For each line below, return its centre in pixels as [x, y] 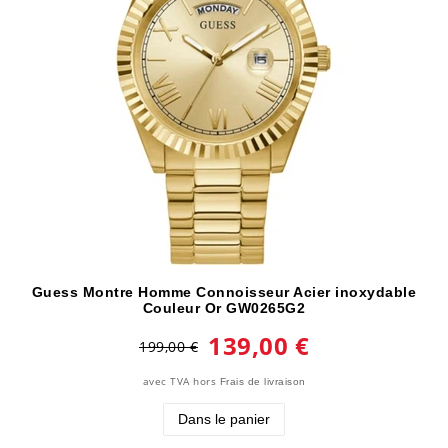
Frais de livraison [262, 381]
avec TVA [166, 381]
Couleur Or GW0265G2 [224, 307]
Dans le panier [224, 418]
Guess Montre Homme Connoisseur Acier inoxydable [224, 291]
